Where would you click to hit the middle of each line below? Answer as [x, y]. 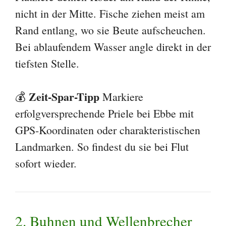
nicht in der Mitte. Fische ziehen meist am [110, 14]
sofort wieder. [46, 163]
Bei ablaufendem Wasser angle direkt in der [113, 47]
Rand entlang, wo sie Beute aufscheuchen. [110, 30]
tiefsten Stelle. [47, 64]
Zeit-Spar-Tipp [64, 97]
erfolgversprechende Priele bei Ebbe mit [104, 114]
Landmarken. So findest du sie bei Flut [102, 147]
